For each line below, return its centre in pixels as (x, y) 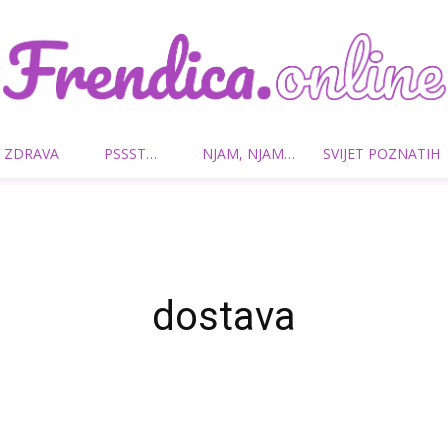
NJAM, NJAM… (248, 153)
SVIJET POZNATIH (381, 153)
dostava (224, 316)
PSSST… (130, 153)
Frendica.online (272, 165)
